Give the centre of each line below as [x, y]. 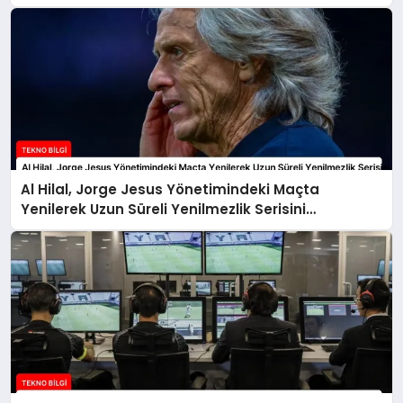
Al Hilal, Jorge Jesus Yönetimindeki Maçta [170, 189]
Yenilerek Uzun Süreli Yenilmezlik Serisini [164, 209]
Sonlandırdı [62, 228]
